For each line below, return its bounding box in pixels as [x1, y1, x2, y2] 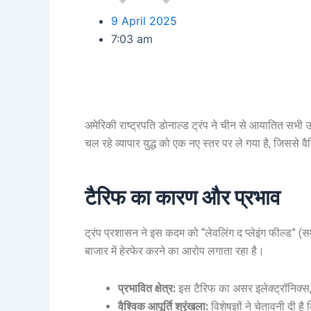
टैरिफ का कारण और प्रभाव [85, 185, 280, 210]
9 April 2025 [111, 13, 177, 28]
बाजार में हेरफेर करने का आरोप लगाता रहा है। [85, 244, 264, 258]
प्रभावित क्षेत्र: [118, 281, 176, 295]
